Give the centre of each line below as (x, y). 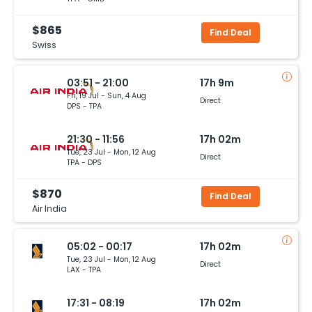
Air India (49, 208)
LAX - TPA (84, 270)
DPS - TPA (84, 106)
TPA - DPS (84, 162)
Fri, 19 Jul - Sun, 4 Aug (107, 95)
